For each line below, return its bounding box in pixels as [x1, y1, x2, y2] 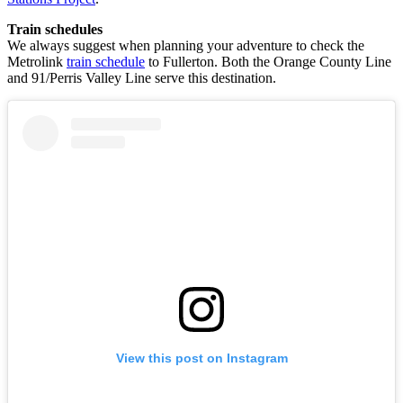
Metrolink [7, 54, 67, 70]
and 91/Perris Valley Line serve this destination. [7, 70, 276, 86]
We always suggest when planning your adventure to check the [7, 38, 364, 54]
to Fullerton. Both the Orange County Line [145, 54, 391, 70]
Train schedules [7, 22, 103, 38]
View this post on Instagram [115, 351, 288, 366]
